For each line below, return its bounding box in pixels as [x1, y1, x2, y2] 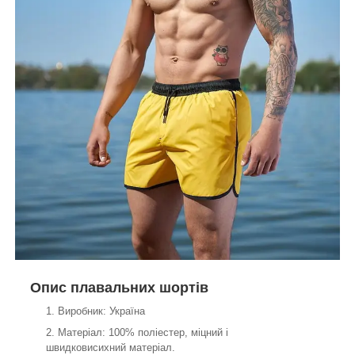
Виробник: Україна [58, 305, 148, 318]
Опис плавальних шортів [30, 280, 208, 296]
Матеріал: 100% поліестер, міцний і [58, 326, 228, 339]
